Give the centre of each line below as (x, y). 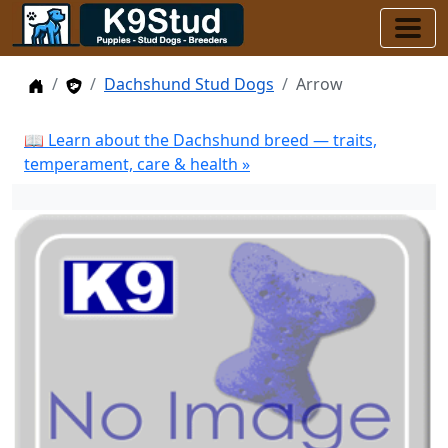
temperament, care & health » (137, 164)
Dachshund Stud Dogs (189, 84)
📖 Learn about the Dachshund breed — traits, (200, 140)
